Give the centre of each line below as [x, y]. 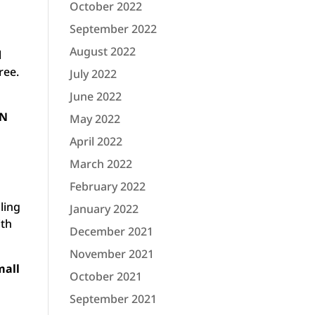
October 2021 [105, 276]
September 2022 [113, 29]
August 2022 [102, 51]
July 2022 [93, 74]
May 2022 [95, 119]
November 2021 [111, 254]
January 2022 [104, 209]
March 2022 [101, 164]
